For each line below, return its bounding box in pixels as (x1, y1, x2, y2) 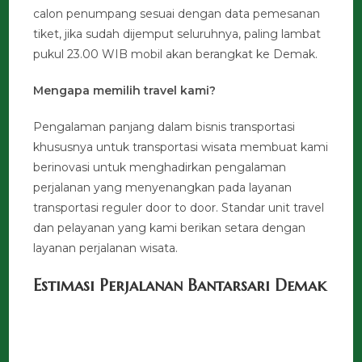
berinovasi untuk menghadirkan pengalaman (33, 160, 287, 175)
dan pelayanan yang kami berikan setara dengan (33, 221, 306, 236)
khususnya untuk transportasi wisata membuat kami (33, 140, 329, 155)
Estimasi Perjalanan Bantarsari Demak (33, 276, 327, 297)
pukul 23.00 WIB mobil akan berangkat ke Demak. (33, 47, 318, 62)
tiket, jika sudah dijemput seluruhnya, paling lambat (33, 27, 322, 42)
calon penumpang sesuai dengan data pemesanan (33, 6, 321, 22)
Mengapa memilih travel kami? (33, 83, 217, 99)
